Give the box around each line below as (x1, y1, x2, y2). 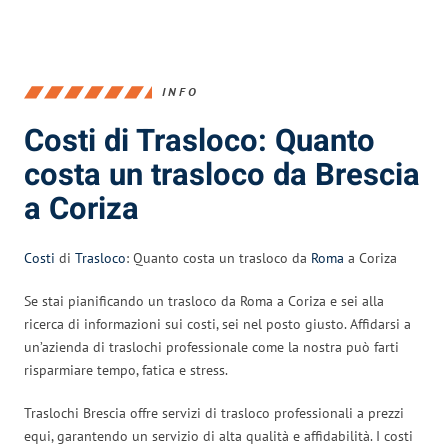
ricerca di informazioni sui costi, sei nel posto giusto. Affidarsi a (24, 314, 411, 333)
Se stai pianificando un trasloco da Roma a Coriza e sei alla (24, 291, 384, 310)
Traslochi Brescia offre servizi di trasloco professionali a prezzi (24, 403, 404, 422)
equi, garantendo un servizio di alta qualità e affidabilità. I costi (24, 426, 413, 445)
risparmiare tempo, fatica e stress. (24, 360, 228, 379)
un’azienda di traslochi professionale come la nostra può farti (24, 337, 399, 356)
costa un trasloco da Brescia (24, 152, 420, 198)
